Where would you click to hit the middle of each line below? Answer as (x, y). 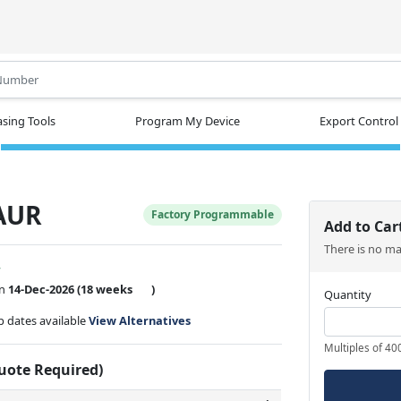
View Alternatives (140, 320)
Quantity (348, 294)
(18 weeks (105, 289)
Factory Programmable (213, 214)
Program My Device (188, 120)
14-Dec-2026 (42, 289)
